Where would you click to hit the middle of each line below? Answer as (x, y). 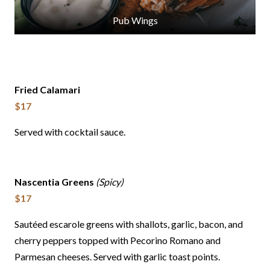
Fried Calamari (47, 90)
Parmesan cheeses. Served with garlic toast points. (117, 257)
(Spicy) (110, 182)
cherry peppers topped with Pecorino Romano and (118, 240)
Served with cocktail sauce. (70, 132)
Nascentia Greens (55, 182)
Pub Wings (135, 20)
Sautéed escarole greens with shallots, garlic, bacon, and (129, 224)
